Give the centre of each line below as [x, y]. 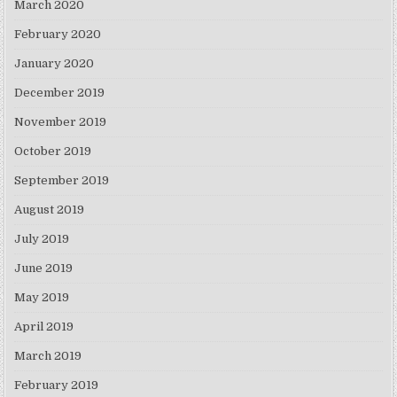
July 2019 [42, 239]
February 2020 [58, 35]
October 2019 [53, 152]
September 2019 [62, 181]
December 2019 [60, 93]
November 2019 [61, 122]
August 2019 [50, 210]
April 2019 [44, 327]
